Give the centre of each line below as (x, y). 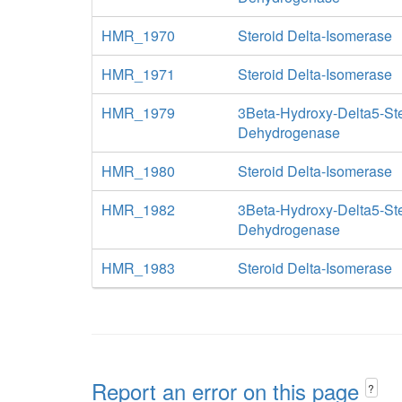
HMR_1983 (138, 268)
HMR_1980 (138, 171)
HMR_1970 (138, 35)
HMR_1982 (138, 210)
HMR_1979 (138, 113)
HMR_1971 (138, 74)
